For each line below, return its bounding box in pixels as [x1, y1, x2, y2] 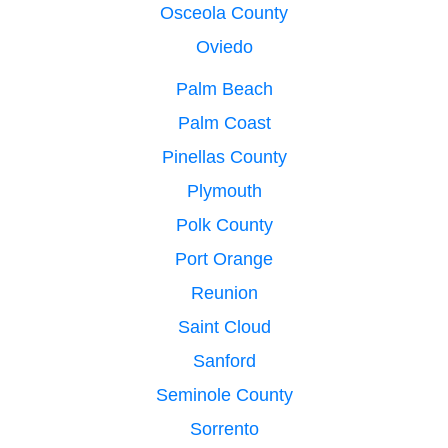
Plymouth [186, 180, 262, 201]
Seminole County [155, 384, 293, 405]
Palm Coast [177, 112, 271, 133]
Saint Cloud [177, 316, 271, 337]
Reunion [190, 282, 258, 303]
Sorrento [189, 418, 259, 439]
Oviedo [195, 36, 253, 57]
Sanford [192, 350, 256, 371]
